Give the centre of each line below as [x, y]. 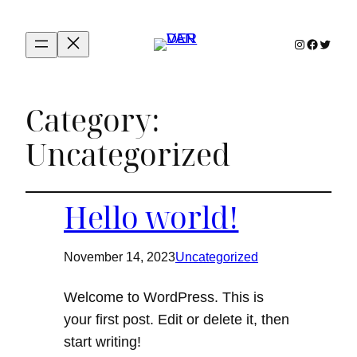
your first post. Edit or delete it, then [177, 320]
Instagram [297, 43]
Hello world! [151, 218]
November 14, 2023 [120, 257]
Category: [93, 120]
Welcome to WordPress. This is [164, 298]
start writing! [102, 342]
